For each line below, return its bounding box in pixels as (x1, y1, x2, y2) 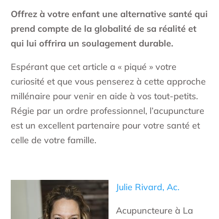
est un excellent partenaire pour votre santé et (11, 120, 200, 131)
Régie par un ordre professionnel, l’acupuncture (11, 105, 205, 117)
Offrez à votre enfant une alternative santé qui (11, 8, 208, 20)
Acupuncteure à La (116, 205, 194, 217)
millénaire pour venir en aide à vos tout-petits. (11, 90, 198, 102)
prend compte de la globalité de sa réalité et (11, 23, 197, 35)
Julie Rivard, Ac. (116, 181, 180, 193)
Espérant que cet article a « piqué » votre (11, 61, 177, 73)
